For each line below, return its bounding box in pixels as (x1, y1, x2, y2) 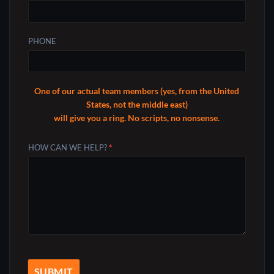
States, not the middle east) (86, 98, 188, 109)
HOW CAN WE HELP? (28, 142, 109, 152)
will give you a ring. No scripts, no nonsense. (54, 112, 220, 123)
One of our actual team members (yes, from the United (34, 85, 240, 96)
